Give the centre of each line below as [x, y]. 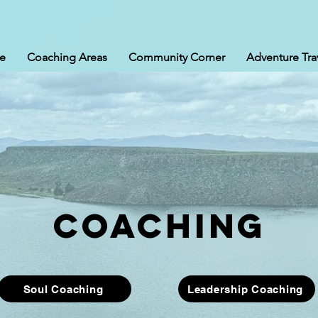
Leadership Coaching [245, 289]
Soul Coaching [63, 289]
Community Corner [177, 57]
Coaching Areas [67, 57]
